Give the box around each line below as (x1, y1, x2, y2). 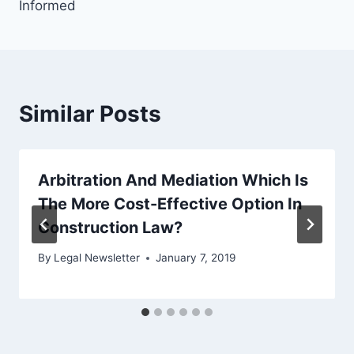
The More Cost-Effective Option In (38, 194, 302, 213)
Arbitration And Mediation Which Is (38, 170, 308, 190)
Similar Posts (19, 100, 161, 127)
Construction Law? (38, 217, 183, 237)
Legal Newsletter (54, 251, 141, 265)
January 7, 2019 (156, 251, 236, 265)
